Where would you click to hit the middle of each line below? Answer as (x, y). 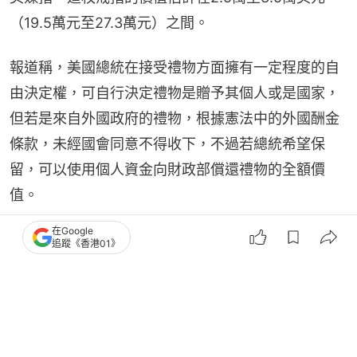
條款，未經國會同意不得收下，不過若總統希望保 (167, 143)
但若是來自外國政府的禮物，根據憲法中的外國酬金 (175, 118)
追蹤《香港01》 (86, 243)
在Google (73, 231)
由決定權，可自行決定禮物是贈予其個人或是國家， (175, 92)
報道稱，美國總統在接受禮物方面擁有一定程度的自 (175, 67)
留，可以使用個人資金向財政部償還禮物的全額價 (167, 169)
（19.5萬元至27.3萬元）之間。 (109, 22)
